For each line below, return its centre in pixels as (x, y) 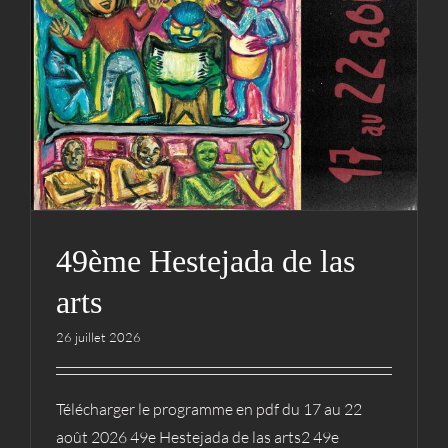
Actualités (192, 61)
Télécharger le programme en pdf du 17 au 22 (209, 409)
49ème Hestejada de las (205, 261)
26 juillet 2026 (98, 337)
